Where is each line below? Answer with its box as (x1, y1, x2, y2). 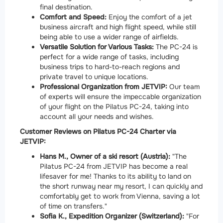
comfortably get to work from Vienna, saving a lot (40, 191, 200, 201)
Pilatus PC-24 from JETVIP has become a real (40, 161, 188, 171)
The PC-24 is (154, 42, 198, 51)
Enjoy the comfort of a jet (107, 12, 192, 21)
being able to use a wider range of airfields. (40, 32, 179, 41)
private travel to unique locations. (40, 72, 148, 81)
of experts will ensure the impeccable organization (40, 92, 201, 101)
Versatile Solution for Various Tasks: (40, 42, 154, 51)
